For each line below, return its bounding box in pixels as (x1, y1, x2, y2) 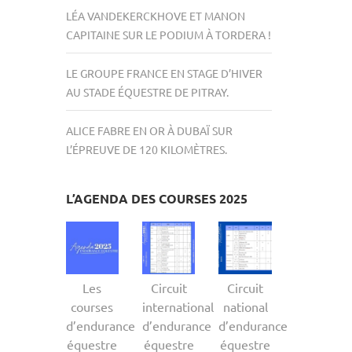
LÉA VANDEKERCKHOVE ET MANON (65, 8, 245, 23)
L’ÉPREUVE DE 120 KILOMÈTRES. (65, 141, 227, 156)
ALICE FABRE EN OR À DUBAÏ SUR (65, 123, 233, 137)
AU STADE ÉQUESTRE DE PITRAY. (65, 84, 229, 99)
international (141, 299, 214, 315)
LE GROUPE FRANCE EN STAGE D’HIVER (65, 65, 262, 80)
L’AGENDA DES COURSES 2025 (65, 189, 247, 207)
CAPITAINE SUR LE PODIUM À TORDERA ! (65, 27, 271, 42)
